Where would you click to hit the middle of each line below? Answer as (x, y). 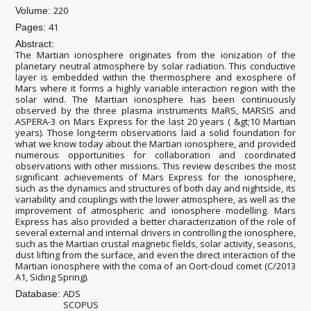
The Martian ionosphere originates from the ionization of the (155, 55)
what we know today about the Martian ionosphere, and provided (155, 144)
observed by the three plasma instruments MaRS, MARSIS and (155, 110)
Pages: (32, 27)
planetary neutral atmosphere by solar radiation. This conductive (155, 66)
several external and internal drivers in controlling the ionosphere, (155, 233)
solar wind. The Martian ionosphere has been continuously (155, 99)
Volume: (35, 10)
